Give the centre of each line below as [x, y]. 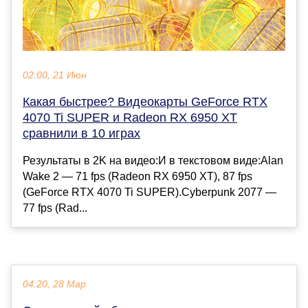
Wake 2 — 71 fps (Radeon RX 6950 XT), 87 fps [137, 177]
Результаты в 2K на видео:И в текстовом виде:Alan [153, 161]
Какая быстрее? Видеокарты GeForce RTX [145, 102]
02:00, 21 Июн [55, 76]
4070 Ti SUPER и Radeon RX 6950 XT [130, 118]
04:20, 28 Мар [54, 285]
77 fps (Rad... [55, 208]
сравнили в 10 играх [81, 134]
